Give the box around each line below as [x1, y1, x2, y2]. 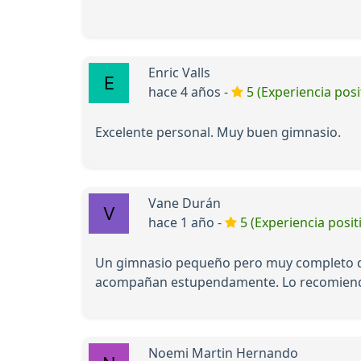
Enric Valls [148, 63, 210, 81]
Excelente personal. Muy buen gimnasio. [95, 122, 341, 141]
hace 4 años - [148, 82, 231, 101]
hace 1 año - [148, 213, 225, 231]
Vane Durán [148, 193, 221, 212]
